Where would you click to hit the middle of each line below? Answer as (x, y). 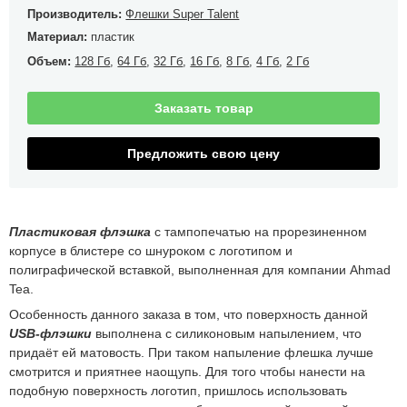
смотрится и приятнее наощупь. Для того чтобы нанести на (188, 372)
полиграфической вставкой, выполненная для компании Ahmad (200, 270)
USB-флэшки (51, 334)
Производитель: (77, 14)
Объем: (51, 61)
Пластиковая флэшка (80, 232)
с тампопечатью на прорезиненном (259, 232)
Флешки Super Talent (183, 14)
